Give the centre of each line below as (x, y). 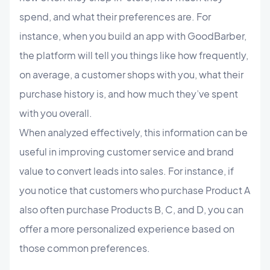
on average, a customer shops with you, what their (131, 74)
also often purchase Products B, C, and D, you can (131, 209)
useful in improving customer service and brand (127, 151)
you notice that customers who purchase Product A (135, 190)
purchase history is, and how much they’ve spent (129, 93)
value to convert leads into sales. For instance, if (127, 171)
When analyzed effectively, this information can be (133, 132)
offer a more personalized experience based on (127, 228)
